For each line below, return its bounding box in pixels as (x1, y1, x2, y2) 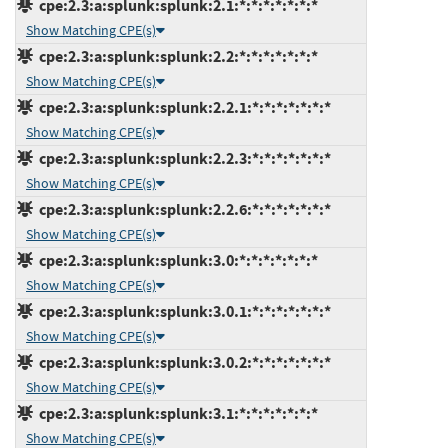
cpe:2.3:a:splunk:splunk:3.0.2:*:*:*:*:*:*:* (33, 351, 331, 373)
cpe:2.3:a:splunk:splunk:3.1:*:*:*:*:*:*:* (33, 402, 318, 424)
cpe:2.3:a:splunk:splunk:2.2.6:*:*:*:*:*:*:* (33, 198, 331, 220)
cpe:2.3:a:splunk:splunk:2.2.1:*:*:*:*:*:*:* (33, 96, 331, 118)
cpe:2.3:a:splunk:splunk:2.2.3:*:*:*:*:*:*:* (33, 147, 331, 169)
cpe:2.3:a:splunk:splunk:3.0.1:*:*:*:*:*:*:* (33, 300, 331, 322)
